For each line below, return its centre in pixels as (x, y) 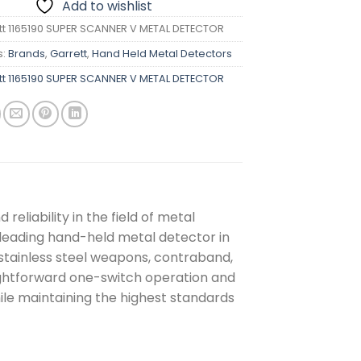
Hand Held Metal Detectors (162, 53)
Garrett (69, 53)
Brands (27, 53)
